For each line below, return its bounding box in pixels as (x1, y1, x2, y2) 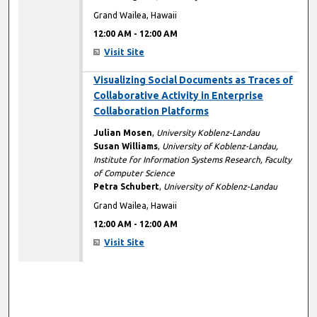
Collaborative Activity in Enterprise (93, 90, 264, 102)
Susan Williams (93, 142, 158, 151)
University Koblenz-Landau (156, 128, 260, 138)
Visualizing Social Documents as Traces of (93, 74, 294, 86)
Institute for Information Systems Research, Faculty (93, 155, 292, 165)
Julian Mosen (93, 128, 153, 138)
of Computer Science (93, 168, 175, 178)
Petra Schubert (93, 182, 160, 192)
